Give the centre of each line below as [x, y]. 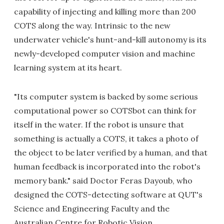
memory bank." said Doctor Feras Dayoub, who [103, 180]
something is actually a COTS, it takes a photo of [106, 138]
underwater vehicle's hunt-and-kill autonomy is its [110, 39]
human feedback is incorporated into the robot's [107, 166]
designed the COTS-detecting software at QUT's [108, 194]
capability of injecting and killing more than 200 [105, 11]
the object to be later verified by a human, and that [111, 152]
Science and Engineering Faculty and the [92, 208]
